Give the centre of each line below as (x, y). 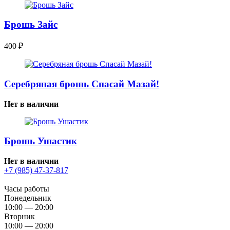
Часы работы (29, 189)
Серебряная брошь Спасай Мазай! (82, 84)
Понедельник (28, 198)
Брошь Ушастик (41, 141)
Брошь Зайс (31, 25)
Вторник (20, 217)
